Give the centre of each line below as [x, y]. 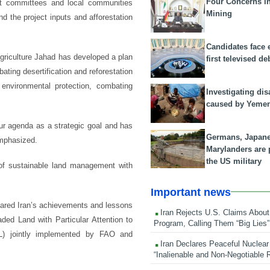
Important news [191, 192]
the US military [234, 161]
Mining [219, 13]
